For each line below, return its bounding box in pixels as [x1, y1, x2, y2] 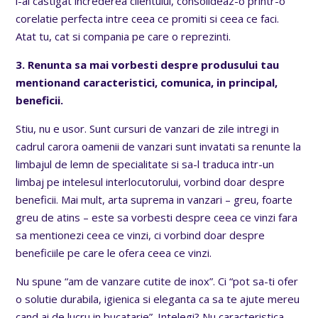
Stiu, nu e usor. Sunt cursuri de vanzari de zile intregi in [16, 121, 280, 136]
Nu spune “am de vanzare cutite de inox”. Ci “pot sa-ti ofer [16, 273, 299, 288]
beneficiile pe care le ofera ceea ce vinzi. [16, 245, 212, 260]
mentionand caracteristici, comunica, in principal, [16, 75, 278, 89]
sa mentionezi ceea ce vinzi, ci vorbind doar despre [16, 227, 265, 242]
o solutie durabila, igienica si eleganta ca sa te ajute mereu [16, 291, 300, 306]
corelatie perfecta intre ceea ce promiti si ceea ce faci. [16, 11, 280, 26]
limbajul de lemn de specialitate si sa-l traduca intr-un [16, 156, 275, 171]
